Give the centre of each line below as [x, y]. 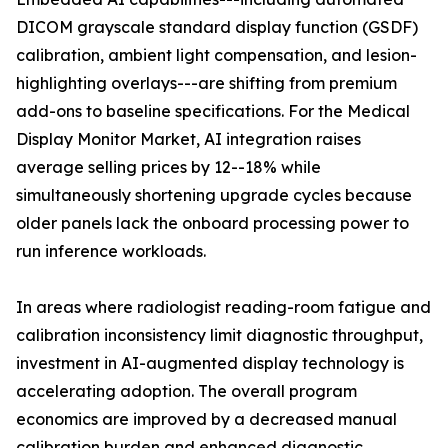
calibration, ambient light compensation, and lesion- [216, 55]
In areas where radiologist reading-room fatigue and [223, 307]
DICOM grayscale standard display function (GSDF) [217, 27]
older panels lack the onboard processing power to [212, 223]
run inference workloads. [111, 251]
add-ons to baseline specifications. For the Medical [213, 111]
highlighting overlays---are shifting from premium [206, 83]
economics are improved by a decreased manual [206, 419]
